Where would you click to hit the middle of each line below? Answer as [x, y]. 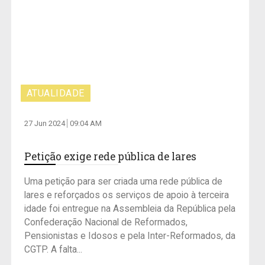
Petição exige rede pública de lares [110, 157]
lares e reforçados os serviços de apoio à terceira [126, 195]
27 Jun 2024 [45, 124]
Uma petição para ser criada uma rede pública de [123, 182]
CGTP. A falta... [53, 250]
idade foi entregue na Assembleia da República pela [130, 209]
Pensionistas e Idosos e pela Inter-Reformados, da [130, 236]
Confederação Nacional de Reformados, [106, 223]
